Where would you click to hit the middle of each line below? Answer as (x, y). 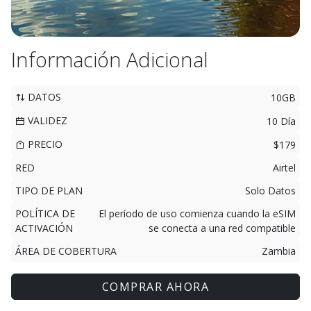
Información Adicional (110, 59)
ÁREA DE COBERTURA (66, 251)
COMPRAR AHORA (155, 287)
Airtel (284, 168)
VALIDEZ (46, 120)
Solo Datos (270, 191)
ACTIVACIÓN (44, 228)
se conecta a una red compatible (222, 228)
